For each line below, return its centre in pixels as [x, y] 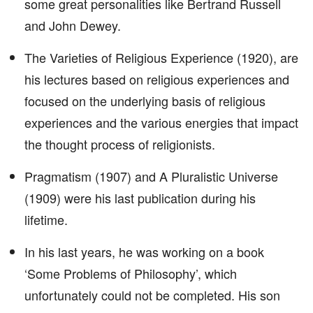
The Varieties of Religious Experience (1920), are [161, 57]
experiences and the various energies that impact [161, 122]
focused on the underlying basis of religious [145, 101]
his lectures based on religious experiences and [157, 79]
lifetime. [46, 219]
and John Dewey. [73, 25]
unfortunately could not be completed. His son [152, 295]
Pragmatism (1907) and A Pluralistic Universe [151, 176]
